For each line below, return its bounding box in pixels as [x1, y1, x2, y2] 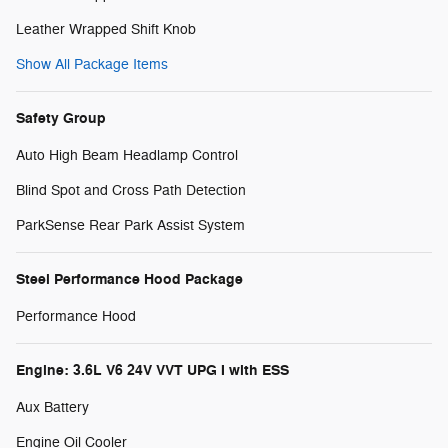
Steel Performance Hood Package [16, 269, 243, 289]
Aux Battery [16, 398, 89, 416]
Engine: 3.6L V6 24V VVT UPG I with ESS [16, 360, 289, 380]
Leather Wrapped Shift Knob [16, 20, 196, 38]
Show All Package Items [16, 55, 168, 73]
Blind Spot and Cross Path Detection [16, 181, 246, 199]
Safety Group [16, 108, 106, 128]
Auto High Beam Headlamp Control [16, 146, 238, 164]
